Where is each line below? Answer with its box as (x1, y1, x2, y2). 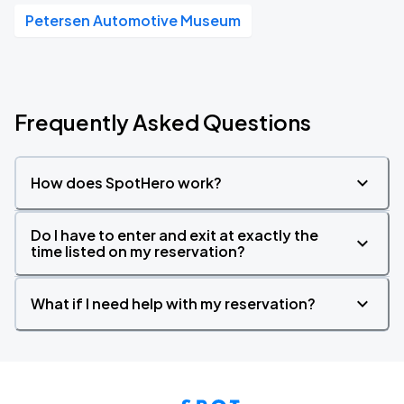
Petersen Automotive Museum (25, 11, 241, 30)
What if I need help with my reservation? (31, 294, 316, 313)
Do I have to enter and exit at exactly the (31, 225, 318, 244)
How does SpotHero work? (31, 173, 222, 192)
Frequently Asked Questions (14, 108, 311, 135)
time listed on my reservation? (31, 242, 245, 261)
